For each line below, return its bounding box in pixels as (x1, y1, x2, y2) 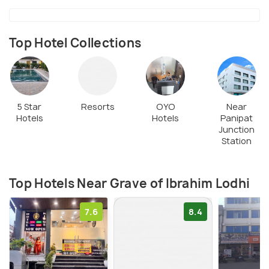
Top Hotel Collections (9, 34, 142, 51)
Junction (219, 124, 255, 136)
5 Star (17, 101, 42, 113)
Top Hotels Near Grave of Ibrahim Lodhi (9, 175, 250, 192)
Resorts (80, 101, 115, 113)
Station (222, 135, 252, 147)
